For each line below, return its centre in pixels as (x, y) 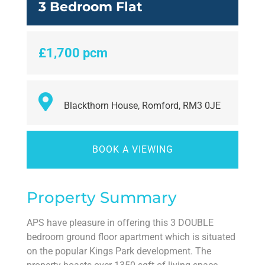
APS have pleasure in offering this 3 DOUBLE (120, 223)
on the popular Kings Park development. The (119, 251)
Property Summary (102, 198)
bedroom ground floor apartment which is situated (131, 237)
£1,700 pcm (73, 53)
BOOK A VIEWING (132, 150)
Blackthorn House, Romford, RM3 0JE (141, 106)
